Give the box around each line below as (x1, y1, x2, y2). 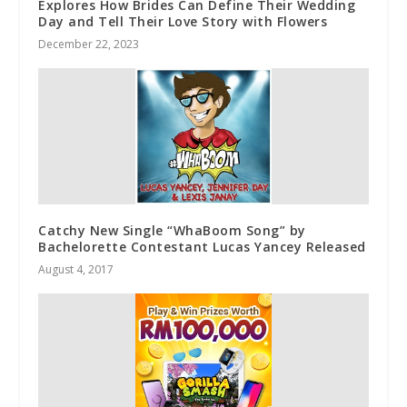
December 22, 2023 (38, 35, 140, 52)
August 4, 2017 (38, 261, 114, 277)
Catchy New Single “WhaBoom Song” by (38, 221, 306, 239)
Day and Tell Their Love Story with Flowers (38, 12, 328, 30)
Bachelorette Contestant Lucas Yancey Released (38, 237, 366, 255)
